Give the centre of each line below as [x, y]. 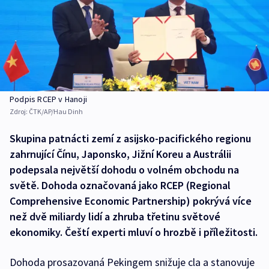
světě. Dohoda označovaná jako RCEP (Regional [120, 186]
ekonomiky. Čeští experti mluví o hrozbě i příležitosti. [134, 232]
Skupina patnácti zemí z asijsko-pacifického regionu [130, 139]
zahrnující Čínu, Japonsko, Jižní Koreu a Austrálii [120, 154]
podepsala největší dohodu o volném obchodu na [124, 170]
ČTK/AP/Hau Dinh [56, 112]
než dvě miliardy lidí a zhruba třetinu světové [115, 217]
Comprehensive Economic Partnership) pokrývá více [131, 201]
